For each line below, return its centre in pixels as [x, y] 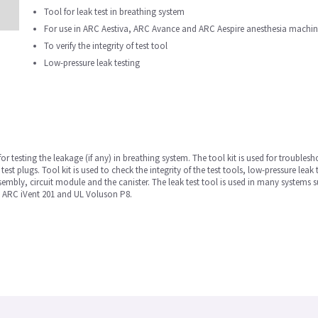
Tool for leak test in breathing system [114, 12]
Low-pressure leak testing [92, 63]
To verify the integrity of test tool [106, 46]
